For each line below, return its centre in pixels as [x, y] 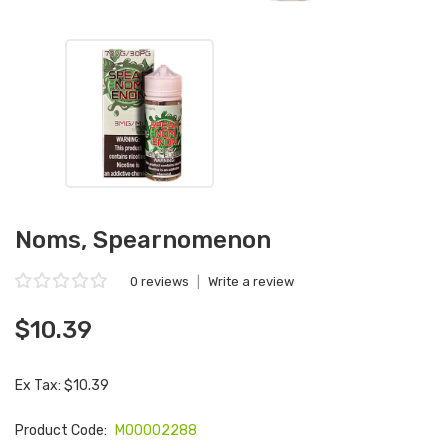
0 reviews [159, 281]
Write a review [251, 281]
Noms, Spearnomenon [143, 240]
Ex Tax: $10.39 [62, 385]
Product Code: [62, 430]
